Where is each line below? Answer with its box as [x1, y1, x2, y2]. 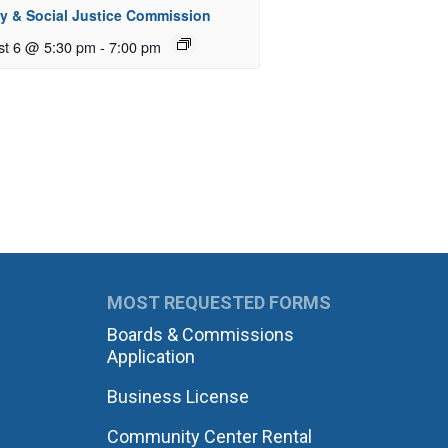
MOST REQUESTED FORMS [106, 292, 331, 314]
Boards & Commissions [106, 324, 294, 346]
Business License [106, 386, 249, 408]
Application [106, 346, 195, 368]
